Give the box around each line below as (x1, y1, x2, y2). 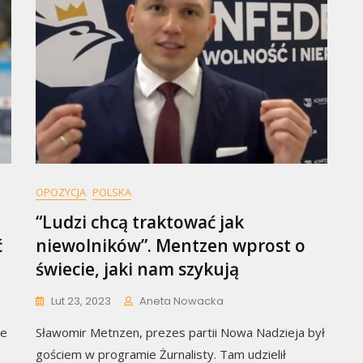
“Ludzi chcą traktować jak (36, 211, 244, 234)
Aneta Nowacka (139, 293, 224, 310)
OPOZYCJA (36, 185, 86, 200)
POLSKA (92, 185, 131, 200)
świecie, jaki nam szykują (36, 258, 239, 281)
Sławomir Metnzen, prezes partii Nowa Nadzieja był (36, 324, 325, 341)
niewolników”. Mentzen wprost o (36, 234, 305, 258)
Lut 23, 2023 (51, 293, 111, 310)
